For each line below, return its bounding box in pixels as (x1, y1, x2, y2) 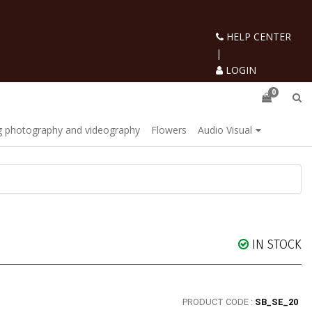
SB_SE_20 (255, 297, 298, 307)
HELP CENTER (224, 30, 291, 43)
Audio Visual (198, 123, 252, 136)
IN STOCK (252, 237, 302, 252)
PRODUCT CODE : (182, 297, 255, 307)
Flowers (151, 123, 187, 136)
